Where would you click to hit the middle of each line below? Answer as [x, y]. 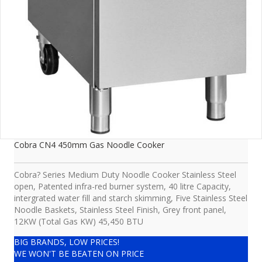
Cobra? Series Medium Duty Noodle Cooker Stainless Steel [125, 175]
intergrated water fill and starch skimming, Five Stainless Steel [131, 198]
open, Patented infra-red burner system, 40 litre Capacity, [123, 187]
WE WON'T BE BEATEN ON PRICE [79, 254]
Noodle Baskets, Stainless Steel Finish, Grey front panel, [120, 210]
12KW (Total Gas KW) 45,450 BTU [79, 222]
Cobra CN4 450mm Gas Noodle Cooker [89, 145]
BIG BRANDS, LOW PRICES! [67, 242]
